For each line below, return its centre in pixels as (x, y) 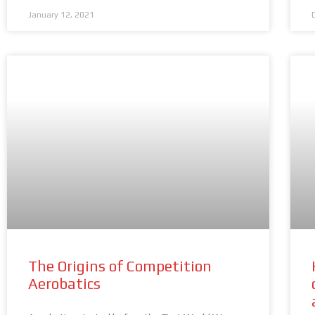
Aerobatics (64, 283)
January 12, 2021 (61, 15)
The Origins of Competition (120, 266)
